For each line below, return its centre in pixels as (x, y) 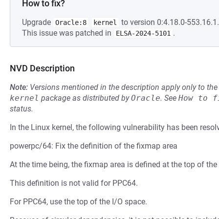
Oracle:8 (71, 22)
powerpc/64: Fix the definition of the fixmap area (94, 146)
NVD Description (42, 68)
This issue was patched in (68, 33)
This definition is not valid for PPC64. (74, 183)
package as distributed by (85, 98)
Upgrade (37, 22)
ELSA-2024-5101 (143, 33)
